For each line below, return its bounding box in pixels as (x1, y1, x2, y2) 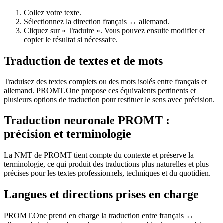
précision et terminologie (4, 127, 131, 141)
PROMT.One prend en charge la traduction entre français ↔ (4, 211, 194, 220)
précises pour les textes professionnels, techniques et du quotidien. (4, 169, 211, 178)
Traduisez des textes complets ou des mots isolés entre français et (4, 77, 207, 86)
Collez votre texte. (24, 8, 81, 17)
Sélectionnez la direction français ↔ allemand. (24, 17, 169, 26)
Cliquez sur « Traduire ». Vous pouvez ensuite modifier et (24, 26, 205, 35)
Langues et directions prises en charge (4, 188, 199, 201)
